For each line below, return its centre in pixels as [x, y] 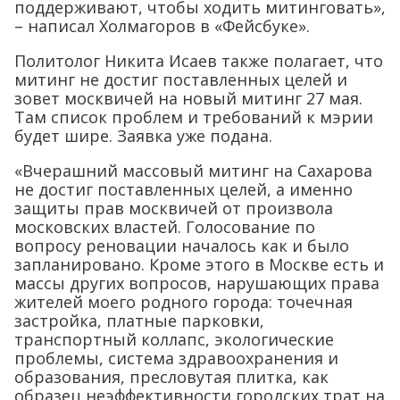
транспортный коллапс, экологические [174, 340]
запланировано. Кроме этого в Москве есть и [199, 265]
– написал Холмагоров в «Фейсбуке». [162, 26]
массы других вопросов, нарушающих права [197, 283]
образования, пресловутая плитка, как [171, 377]
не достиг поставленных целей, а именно [183, 190]
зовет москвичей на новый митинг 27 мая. [188, 99]
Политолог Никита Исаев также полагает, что [199, 61]
